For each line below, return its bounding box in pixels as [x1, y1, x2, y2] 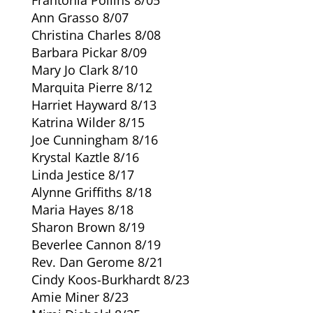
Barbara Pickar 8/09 [31, 43, 147, 61]
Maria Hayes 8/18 [31, 201, 133, 218]
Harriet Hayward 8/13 [31, 96, 156, 113]
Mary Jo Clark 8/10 [31, 61, 138, 78]
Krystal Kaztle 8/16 [31, 148, 139, 166]
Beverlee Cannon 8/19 [31, 235, 161, 253]
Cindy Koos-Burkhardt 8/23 [31, 270, 189, 288]
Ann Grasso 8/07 [31, 8, 129, 26]
